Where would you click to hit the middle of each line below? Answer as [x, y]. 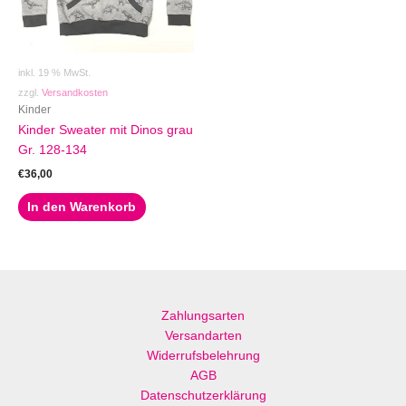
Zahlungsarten [203, 316]
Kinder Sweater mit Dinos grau [106, 130]
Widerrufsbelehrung [203, 356]
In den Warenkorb [82, 207]
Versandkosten [75, 92]
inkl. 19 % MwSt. [54, 72]
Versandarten [203, 336]
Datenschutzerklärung [203, 396]
